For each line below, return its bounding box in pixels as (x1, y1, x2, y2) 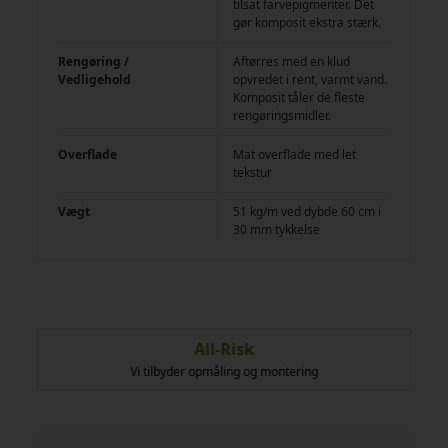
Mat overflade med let (233, 145, 357, 163)
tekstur (233, 163, 273, 181)
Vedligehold (58, 70, 132, 88)
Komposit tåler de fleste (233, 88, 366, 106)
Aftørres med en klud (233, 52, 351, 70)
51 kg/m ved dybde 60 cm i (233, 202, 382, 220)
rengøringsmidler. (233, 106, 332, 124)
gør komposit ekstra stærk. (233, 13, 382, 31)
